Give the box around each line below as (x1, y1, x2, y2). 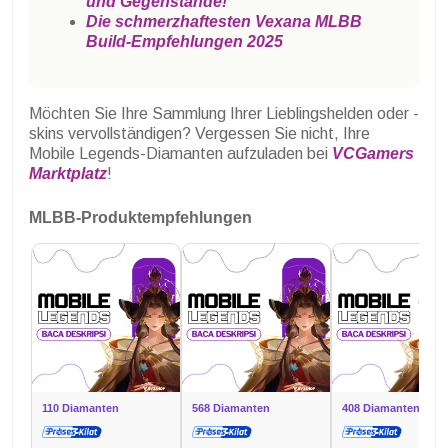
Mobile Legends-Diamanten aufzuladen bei (29, 144, 332, 162)
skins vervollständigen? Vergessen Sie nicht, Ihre (29, 124, 370, 142)
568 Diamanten (192, 401, 270, 414)
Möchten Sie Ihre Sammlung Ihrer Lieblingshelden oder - (29, 104, 419, 122)
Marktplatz (29, 164, 107, 182)
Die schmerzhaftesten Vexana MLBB (86, 12, 362, 30)
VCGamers (332, 144, 414, 162)
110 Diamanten (42, 401, 119, 414)
